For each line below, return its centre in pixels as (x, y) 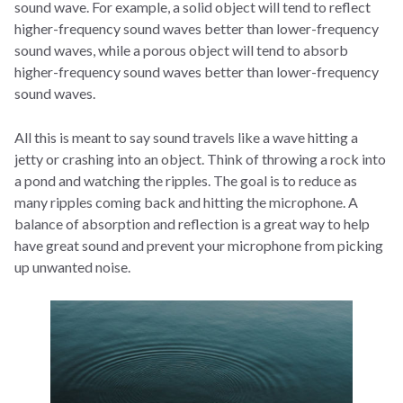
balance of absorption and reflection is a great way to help (192, 223)
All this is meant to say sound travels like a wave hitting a (186, 137)
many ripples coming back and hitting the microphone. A (186, 201)
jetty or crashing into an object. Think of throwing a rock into (200, 158)
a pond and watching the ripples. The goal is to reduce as (186, 180)
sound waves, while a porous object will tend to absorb (181, 49)
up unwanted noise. (72, 266)
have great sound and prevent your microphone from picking (199, 245)
